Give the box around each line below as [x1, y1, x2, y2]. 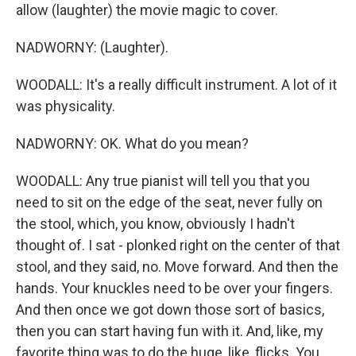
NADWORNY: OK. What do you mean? [16, 135, 249, 152]
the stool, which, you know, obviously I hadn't [16, 215, 295, 232]
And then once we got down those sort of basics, [16, 301, 324, 318]
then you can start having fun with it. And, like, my [16, 323, 323, 339]
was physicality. [16, 98, 115, 114]
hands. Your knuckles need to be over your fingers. [16, 280, 333, 296]
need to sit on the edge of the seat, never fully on [16, 194, 323, 211]
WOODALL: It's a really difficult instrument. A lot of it [16, 76, 337, 93]
